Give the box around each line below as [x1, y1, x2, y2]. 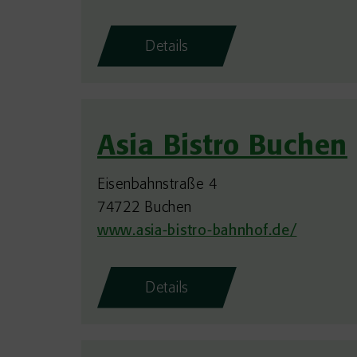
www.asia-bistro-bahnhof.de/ [97, 223, 297, 239]
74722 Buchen [97, 200, 192, 216]
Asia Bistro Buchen [97, 133, 347, 162]
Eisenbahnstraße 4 [97, 177, 218, 193]
